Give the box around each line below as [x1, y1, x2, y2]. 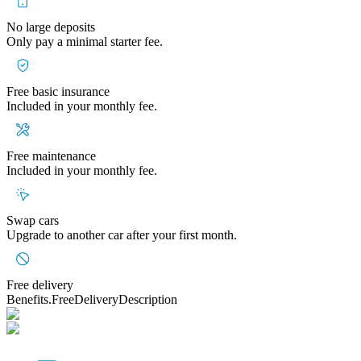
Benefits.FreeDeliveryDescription [6, 292, 177, 306]
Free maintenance [6, 148, 96, 163]
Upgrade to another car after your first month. [6, 227, 237, 242]
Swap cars [6, 213, 59, 227]
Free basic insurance [6, 84, 110, 98]
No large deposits [6, 19, 95, 34]
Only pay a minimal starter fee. [6, 34, 163, 48]
